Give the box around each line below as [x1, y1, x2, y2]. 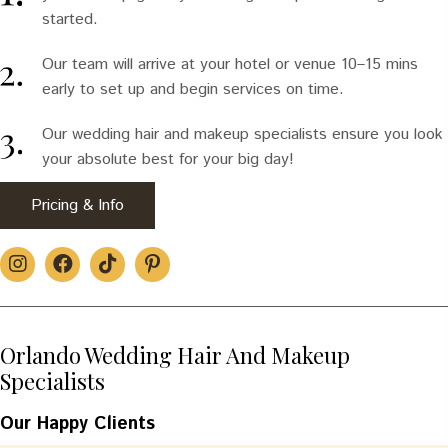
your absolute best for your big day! [42, 147, 294, 171]
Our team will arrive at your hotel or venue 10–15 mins [42, 52, 418, 76]
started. [42, 7, 98, 31]
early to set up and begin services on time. [42, 77, 344, 101]
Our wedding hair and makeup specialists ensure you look [42, 122, 443, 146]
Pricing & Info [31, 193, 124, 217]
